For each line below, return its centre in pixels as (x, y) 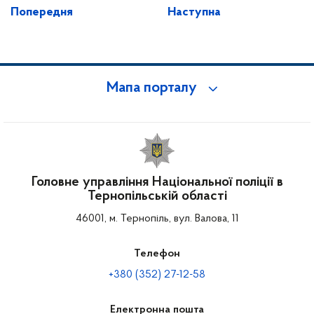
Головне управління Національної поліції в (157, 183)
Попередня (42, 13)
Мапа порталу (152, 89)
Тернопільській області (157, 197)
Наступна (194, 13)
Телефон (157, 254)
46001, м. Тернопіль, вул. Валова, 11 (157, 219)
